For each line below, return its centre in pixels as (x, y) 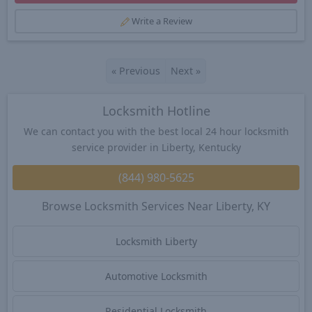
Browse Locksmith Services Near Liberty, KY (156, 206)
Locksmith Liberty (156, 241)
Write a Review (162, 21)
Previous (138, 70)
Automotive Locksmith (156, 276)
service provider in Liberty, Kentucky (156, 147)
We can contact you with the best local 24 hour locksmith (156, 131)
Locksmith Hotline (156, 110)
